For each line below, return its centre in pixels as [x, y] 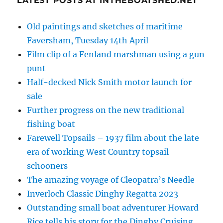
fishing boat [51, 124]
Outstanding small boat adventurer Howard [113, 208]
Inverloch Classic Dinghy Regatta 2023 [103, 194]
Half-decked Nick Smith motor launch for [110, 82]
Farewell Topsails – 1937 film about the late [113, 138]
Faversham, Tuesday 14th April [88, 41]
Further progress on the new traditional [106, 110]
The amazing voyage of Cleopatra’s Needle [111, 180]
